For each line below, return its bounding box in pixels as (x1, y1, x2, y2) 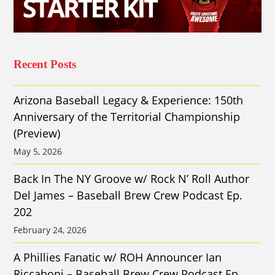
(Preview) (14, 126, 61, 141)
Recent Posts (14, 58, 77, 71)
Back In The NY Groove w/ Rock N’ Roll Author (14, 171, 250, 187)
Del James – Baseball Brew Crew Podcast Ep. (14, 188, 243, 203)
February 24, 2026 (14, 224, 87, 236)
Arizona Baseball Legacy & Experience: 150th (14, 93, 244, 108)
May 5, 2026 (14, 145, 63, 158)
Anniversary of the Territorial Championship (14, 109, 241, 125)
